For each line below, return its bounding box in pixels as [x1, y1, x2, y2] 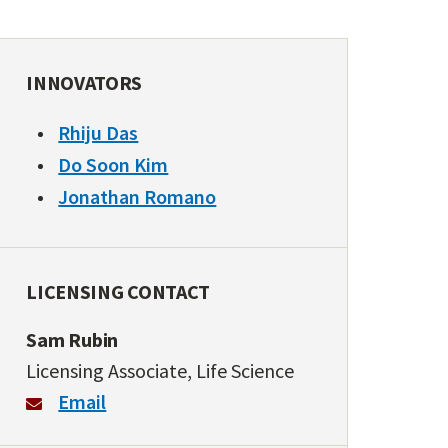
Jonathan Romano [58, 184, 217, 209]
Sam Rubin [26, 327, 119, 352]
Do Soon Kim [58, 152, 169, 177]
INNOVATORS [26, 70, 143, 95]
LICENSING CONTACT [26, 279, 210, 304]
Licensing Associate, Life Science [26, 358, 295, 383]
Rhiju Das [58, 120, 139, 145]
